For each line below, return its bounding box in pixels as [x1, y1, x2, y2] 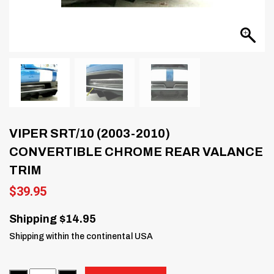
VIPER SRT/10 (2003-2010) [9, 126, 170, 140]
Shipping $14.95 [9, 212, 96, 225]
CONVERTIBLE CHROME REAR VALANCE [9, 144, 263, 158]
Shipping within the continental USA [9, 231, 153, 241]
